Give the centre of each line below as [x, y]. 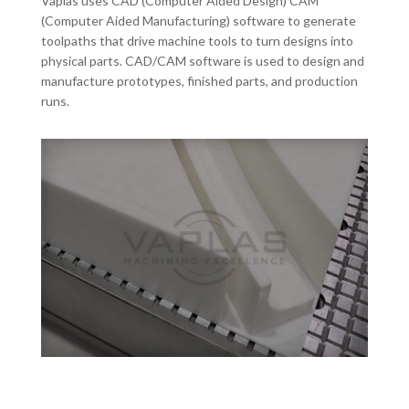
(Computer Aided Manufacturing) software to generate [198, 20]
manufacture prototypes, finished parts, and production [199, 80]
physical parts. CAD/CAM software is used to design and [202, 60]
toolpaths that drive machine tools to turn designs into [197, 40]
